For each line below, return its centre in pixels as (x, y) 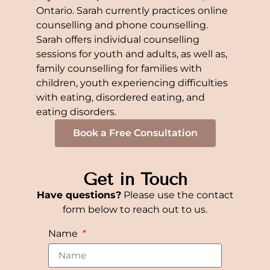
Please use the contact (177, 195)
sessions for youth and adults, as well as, (132, 54)
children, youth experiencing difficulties (132, 83)
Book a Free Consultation (135, 133)
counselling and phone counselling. (122, 25)
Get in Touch (135, 179)
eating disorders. (77, 111)
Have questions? (79, 195)
